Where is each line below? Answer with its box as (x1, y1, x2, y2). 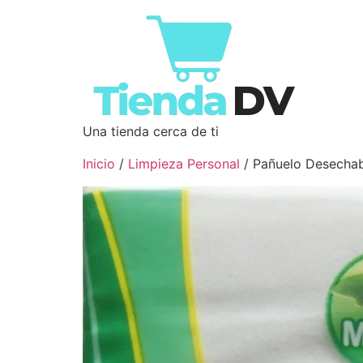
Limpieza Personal (128, 156, 240, 172)
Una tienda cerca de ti (83, 123, 219, 139)
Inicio (83, 156, 115, 172)
